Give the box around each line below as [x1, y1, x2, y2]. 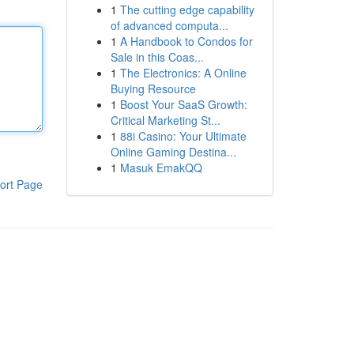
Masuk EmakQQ [119, 160, 202, 175]
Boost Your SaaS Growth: [119, 96, 247, 112]
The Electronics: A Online [119, 65, 247, 81]
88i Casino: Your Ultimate [119, 128, 247, 144]
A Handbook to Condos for [119, 33, 253, 49]
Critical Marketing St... [110, 112, 220, 128]
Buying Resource [110, 81, 196, 96]
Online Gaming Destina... [110, 144, 236, 160]
